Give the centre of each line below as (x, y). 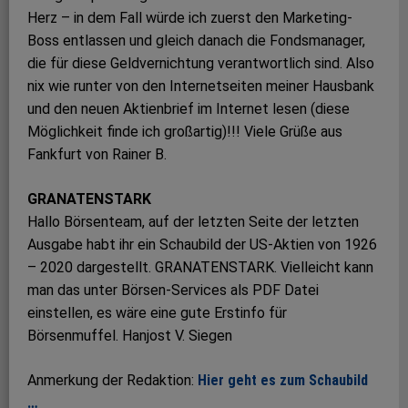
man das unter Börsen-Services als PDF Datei (173, 291)
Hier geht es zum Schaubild (283, 381)
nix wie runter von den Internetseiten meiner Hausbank (201, 87)
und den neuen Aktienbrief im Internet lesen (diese (189, 109)
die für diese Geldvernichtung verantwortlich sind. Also (201, 64)
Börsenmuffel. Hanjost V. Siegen (130, 336)
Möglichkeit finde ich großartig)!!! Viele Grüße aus (185, 132)
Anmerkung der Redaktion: (112, 381)
